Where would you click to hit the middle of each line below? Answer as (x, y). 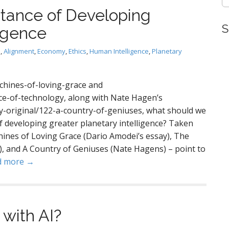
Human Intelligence (119, 51)
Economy (51, 51)
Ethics (77, 51)
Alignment (19, 51)
